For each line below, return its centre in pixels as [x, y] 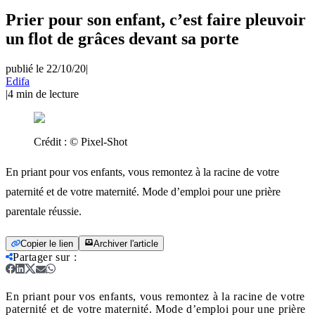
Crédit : [52, 141]
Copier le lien [47, 243]
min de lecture [47, 94]
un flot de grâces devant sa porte [122, 38]
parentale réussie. [44, 211]
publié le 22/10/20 [46, 68]
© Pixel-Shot [98, 141]
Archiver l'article [126, 243]
